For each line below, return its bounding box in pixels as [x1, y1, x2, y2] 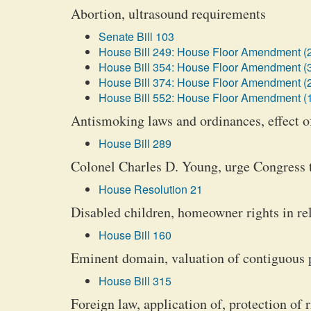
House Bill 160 [99, 227, 171, 243]
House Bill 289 [99, 135, 171, 151]
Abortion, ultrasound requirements [71, 4, 266, 23]
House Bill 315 [99, 273, 171, 289]
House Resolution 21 [99, 181, 203, 197]
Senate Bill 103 [99, 28, 174, 44]
